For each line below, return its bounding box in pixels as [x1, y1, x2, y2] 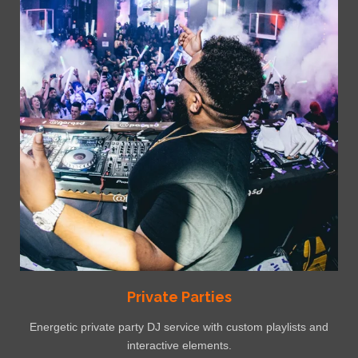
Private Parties [126, 288, 232, 306]
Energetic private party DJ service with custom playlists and [30, 320, 328, 334]
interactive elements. [126, 339, 232, 352]
